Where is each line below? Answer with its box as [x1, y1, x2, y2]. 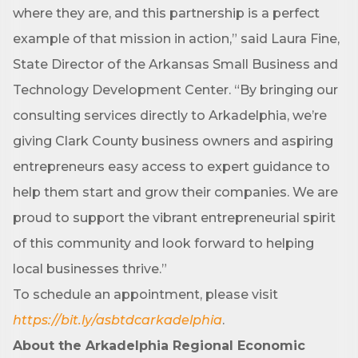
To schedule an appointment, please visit [13, 287, 278, 302]
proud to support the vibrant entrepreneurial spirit [13, 210, 336, 225]
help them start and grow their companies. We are [13, 185, 338, 200]
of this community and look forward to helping [13, 236, 314, 251]
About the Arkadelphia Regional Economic [13, 338, 305, 353]
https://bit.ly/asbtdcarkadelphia [13, 312, 222, 328]
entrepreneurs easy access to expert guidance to [13, 159, 330, 174]
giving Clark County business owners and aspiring [13, 133, 333, 149]
